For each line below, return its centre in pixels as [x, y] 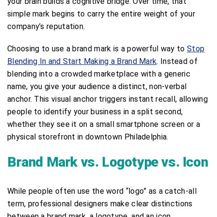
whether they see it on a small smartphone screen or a [104, 124]
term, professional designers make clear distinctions [100, 203]
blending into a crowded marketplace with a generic [99, 74]
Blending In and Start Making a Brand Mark [82, 61]
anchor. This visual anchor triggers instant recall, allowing [108, 99]
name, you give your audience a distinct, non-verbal [97, 86]
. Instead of [177, 61]
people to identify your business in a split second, [95, 111]
